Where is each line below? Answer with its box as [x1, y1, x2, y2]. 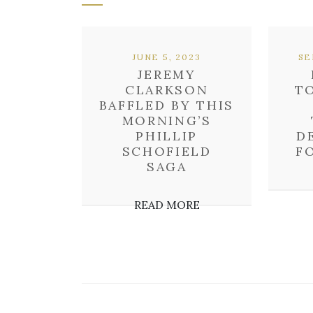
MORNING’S [122, 112, 212, 129]
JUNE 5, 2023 [132, 52, 201, 62]
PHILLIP [136, 128, 198, 144]
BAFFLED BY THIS [99, 97, 234, 113]
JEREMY [137, 66, 196, 82]
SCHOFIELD [122, 143, 212, 159]
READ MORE [133, 198, 200, 212]
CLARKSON [124, 82, 209, 98]
